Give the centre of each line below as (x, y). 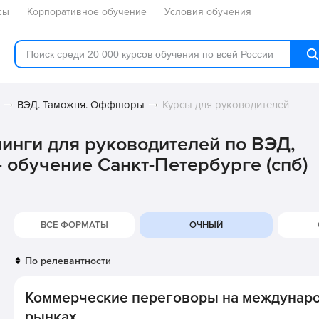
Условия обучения (208, 12)
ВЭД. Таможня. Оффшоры (81, 105)
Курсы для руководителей (226, 105)
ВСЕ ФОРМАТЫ (75, 225)
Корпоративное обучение (87, 12)
